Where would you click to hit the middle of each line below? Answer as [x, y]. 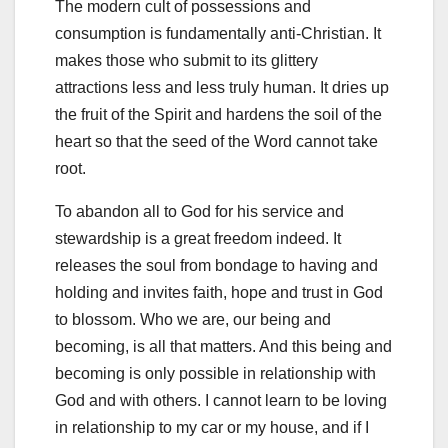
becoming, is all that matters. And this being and [223, 347]
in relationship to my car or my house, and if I [212, 428]
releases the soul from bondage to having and [216, 266]
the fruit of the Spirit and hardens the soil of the [218, 115]
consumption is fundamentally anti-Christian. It [218, 34]
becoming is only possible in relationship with [215, 374]
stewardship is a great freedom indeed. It [198, 239]
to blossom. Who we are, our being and [193, 320]
